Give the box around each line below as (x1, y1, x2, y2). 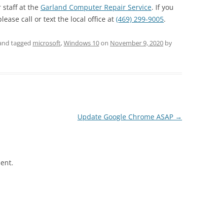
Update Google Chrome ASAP (77, 111, 175, 121)
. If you (151, 2, 174, 12)
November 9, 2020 (110, 38, 163, 47)
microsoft (33, 38, 61, 47)
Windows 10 (64, 38, 99, 47)
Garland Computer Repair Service (40, 2, 151, 12)
